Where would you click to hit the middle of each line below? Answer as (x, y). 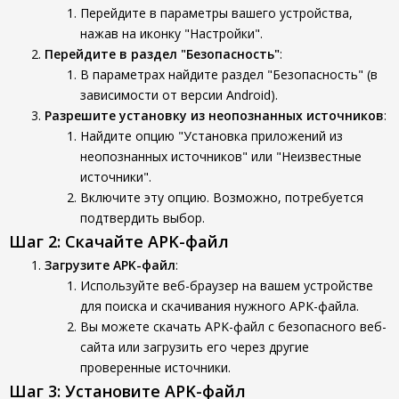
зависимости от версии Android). (179, 95)
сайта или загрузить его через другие (195, 347)
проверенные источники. (155, 367)
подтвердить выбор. (142, 218)
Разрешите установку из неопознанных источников (214, 115)
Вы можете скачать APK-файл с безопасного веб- (233, 326)
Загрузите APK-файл (110, 265)
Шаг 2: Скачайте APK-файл (119, 241)
